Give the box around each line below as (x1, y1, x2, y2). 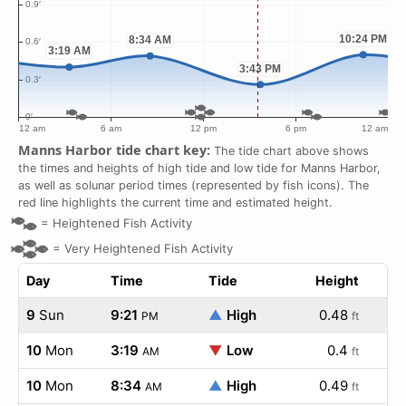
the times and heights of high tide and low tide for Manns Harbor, (18, 161, 381, 175)
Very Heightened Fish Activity (64, 240, 233, 256)
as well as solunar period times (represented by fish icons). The (18, 179, 369, 192)
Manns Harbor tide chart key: (18, 141, 210, 159)
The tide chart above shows (210, 144, 369, 158)
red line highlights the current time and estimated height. (18, 196, 333, 209)
